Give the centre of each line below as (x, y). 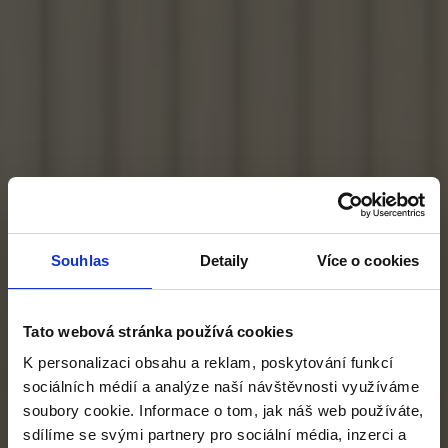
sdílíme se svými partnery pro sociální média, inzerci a (215, 434)
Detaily (224, 260)
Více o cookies (368, 260)
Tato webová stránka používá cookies (158, 331)
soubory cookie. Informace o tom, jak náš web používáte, (223, 410)
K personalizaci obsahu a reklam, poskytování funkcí (208, 362)
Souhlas (80, 260)
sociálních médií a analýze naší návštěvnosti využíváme (221, 386)
